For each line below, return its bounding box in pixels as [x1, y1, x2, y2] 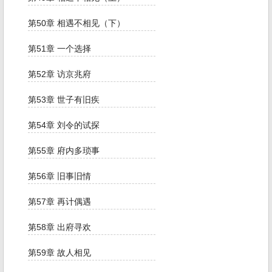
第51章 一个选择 [28, 44, 91, 54]
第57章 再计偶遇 [28, 197, 91, 207]
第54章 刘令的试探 [28, 120, 100, 131]
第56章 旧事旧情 [28, 171, 91, 182]
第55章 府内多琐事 [28, 146, 100, 156]
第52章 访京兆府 [28, 69, 91, 80]
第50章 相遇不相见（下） [28, 18, 125, 29]
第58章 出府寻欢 [28, 222, 91, 233]
